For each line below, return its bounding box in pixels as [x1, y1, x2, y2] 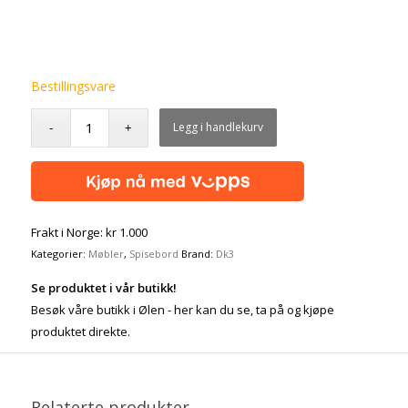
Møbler [87, 246, 124, 260]
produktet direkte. [30, 323, 130, 341]
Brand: [180, 246, 216, 260]
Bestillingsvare [30, 76, 116, 95]
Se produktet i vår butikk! [30, 280, 177, 297]
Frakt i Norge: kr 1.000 [30, 223, 148, 240]
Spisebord [128, 246, 178, 260]
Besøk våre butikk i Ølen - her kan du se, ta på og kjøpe [30, 301, 334, 319]
